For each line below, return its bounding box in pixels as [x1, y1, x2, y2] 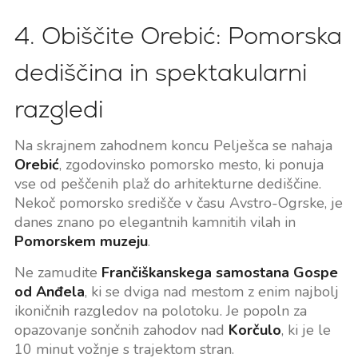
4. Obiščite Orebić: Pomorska [14, 19, 342, 51]
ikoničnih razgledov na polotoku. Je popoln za [14, 300, 307, 320]
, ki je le [280, 320, 331, 340]
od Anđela [14, 281, 85, 301]
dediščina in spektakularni [14, 56, 307, 88]
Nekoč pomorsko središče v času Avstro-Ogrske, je [14, 193, 343, 213]
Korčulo [228, 320, 281, 340]
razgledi [14, 93, 103, 125]
